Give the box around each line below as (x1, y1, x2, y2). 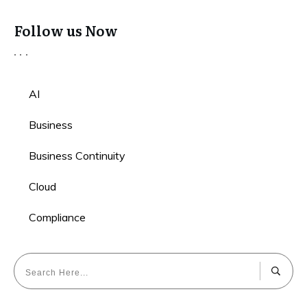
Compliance (29, 210, 86, 224)
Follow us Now (14, 20, 118, 40)
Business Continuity (29, 149, 125, 162)
